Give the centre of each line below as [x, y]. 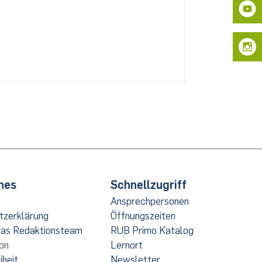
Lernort [127, 245]
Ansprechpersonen [150, 201]
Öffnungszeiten [143, 216]
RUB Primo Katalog [152, 231]
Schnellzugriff [149, 185]
